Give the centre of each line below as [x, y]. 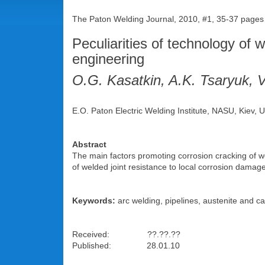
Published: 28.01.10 [126, 245]
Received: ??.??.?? [126, 234]
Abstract [89, 144]
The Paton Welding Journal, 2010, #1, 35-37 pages [168, 19]
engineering [108, 59]
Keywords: [94, 201]
